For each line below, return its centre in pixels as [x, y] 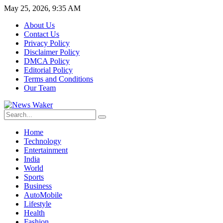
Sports [34, 177]
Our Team [40, 88]
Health [34, 213]
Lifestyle [38, 204]
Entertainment [46, 150]
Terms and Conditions [58, 79]
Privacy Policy [47, 43]
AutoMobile [43, 195]
